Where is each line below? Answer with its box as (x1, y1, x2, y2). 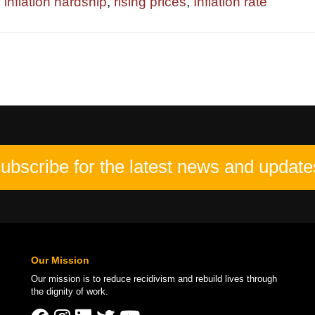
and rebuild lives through (175, 273, 277, 284)
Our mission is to (31, 273, 103, 284)
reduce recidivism (103, 273, 175, 284)
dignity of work (46, 285, 105, 297)
